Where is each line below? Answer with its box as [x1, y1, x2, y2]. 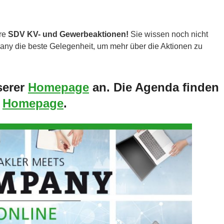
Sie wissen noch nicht [128, 30, 208, 39]
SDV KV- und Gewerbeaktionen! [8, 30, 128, 39]
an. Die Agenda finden [89, 80, 219, 94]
